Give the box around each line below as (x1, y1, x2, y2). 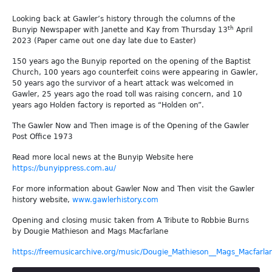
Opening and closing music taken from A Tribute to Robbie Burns (12, 216, 249, 225)
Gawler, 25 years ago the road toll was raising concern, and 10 (12, 90, 242, 98)
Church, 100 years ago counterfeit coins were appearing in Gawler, (12, 68, 258, 76)
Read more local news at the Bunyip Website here (12, 153, 193, 161)
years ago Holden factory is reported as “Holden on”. (12, 101, 204, 109)
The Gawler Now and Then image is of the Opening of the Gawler (12, 121, 249, 130)
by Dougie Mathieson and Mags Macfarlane (12, 227, 168, 236)
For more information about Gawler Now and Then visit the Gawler (12, 185, 254, 193)
